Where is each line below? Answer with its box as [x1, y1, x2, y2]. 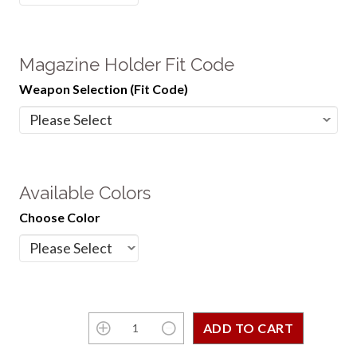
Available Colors [18, 182, 151, 204]
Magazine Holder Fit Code [18, 54, 234, 76]
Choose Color [18, 209, 100, 225]
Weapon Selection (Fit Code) [18, 80, 188, 96]
